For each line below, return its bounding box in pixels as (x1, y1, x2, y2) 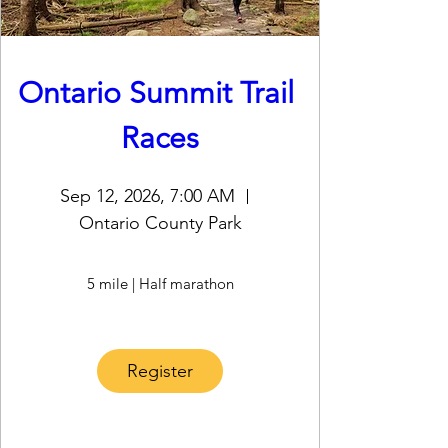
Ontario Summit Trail (18, 74, 294, 111)
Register (127, 359, 193, 382)
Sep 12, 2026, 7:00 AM (60, 185, 235, 207)
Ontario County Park (78, 212, 242, 234)
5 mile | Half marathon (86, 274, 234, 294)
